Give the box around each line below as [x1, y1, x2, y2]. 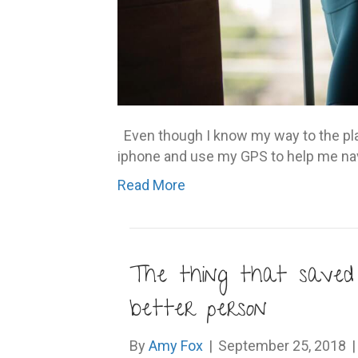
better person [129, 292, 267, 330]
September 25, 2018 [218, 337, 346, 354]
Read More [117, 177, 185, 193]
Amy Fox [149, 337, 203, 354]
